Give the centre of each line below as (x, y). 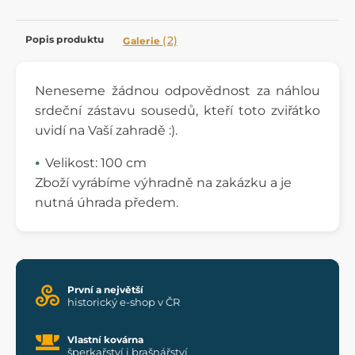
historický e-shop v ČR (124, 302)
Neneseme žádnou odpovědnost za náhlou (177, 91)
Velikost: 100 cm (96, 163)
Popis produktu (65, 39)
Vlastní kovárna (105, 340)
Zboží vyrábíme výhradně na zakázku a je (163, 183)
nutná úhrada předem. (107, 202)
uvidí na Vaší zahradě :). (106, 130)
